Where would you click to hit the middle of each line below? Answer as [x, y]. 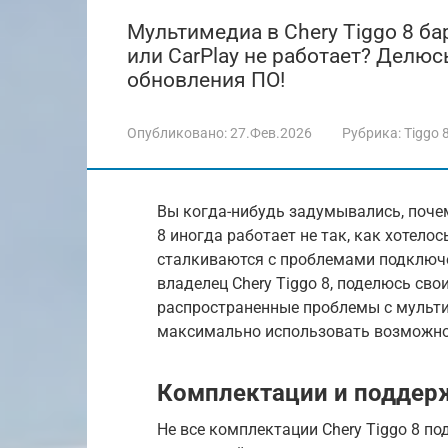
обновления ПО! [206, 80]
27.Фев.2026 [271, 133]
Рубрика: [371, 133]
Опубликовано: [177, 133]
